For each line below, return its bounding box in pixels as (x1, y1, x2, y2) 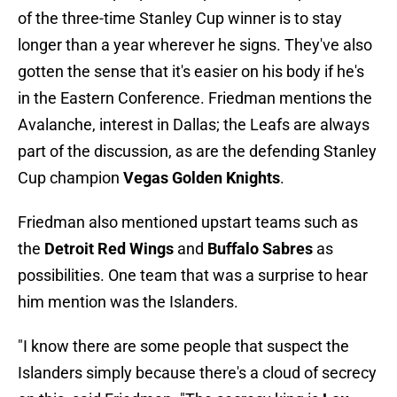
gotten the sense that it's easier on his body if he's (18, 62, 364, 82)
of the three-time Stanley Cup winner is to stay (18, 9, 342, 28)
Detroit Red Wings (44, 239, 174, 259)
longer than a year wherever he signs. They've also (18, 35, 372, 55)
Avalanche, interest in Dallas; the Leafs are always (18, 115, 370, 135)
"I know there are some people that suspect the (18, 337, 349, 356)
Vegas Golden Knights (123, 168, 280, 188)
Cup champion (18, 168, 123, 188)
